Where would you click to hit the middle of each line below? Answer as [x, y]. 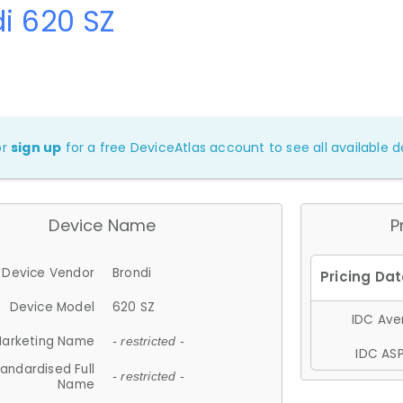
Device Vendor [48, 273]
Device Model [52, 307]
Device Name [103, 225]
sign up [36, 147]
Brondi [132, 273]
